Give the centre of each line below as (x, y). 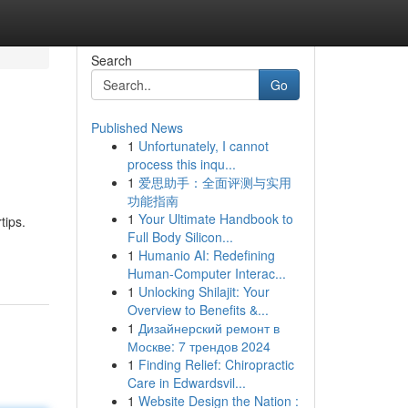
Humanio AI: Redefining (206, 255)
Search (111, 60)
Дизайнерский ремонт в (209, 328)
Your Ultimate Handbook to (215, 219)
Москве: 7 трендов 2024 (199, 346)
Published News (137, 127)
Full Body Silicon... (180, 237)
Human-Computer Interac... (206, 273)
